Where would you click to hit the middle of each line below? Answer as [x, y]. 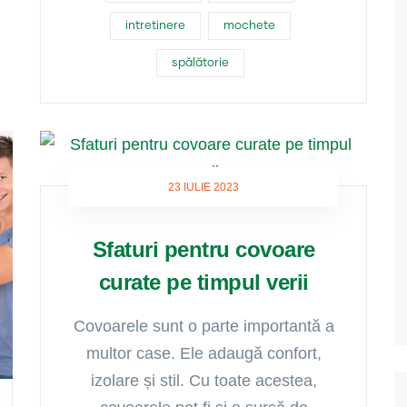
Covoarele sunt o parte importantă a [203, 326]
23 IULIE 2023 [203, 187]
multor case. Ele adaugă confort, [203, 353]
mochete [249, 26]
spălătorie [200, 63]
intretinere [155, 26]
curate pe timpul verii [203, 282]
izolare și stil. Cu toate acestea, [203, 381]
